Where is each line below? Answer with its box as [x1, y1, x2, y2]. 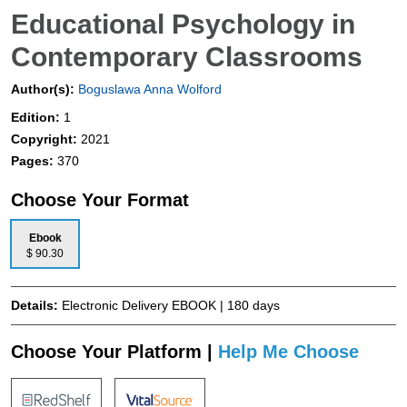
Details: [11, 297, 62, 313]
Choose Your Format [11, 189, 189, 210]
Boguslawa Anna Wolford [74, 81, 222, 96]
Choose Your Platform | [11, 341, 218, 362]
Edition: [11, 109, 64, 124]
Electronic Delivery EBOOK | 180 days [62, 297, 280, 313]
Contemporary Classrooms [11, 41, 362, 72]
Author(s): [11, 81, 74, 96]
